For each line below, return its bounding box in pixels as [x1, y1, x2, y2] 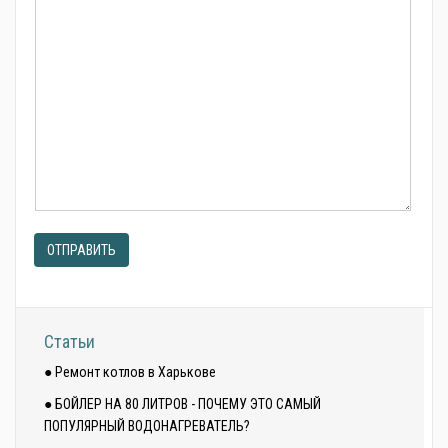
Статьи [44, 331, 95, 352]
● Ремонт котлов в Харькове [44, 364, 216, 380]
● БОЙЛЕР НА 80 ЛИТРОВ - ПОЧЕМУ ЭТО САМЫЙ [44, 396, 321, 412]
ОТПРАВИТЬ [47, 242, 116, 258]
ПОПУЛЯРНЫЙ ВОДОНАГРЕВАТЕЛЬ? [44, 418, 250, 434]
